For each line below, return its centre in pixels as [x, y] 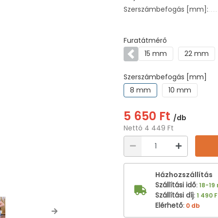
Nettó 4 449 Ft [149, 128]
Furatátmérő [145, 40]
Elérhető [169, 205]
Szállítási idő [176, 185]
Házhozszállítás [184, 175]
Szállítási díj [174, 195]
